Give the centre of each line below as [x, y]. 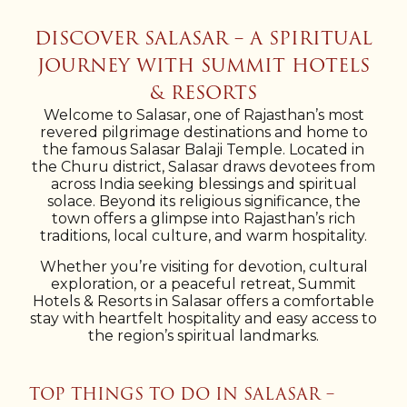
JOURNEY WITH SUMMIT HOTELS [203, 65]
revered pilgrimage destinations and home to [203, 132]
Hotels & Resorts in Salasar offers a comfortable [203, 301]
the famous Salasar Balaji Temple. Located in [203, 149]
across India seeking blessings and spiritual [203, 184]
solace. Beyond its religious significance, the [203, 201]
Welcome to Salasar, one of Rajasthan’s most [203, 115]
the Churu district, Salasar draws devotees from [203, 167]
